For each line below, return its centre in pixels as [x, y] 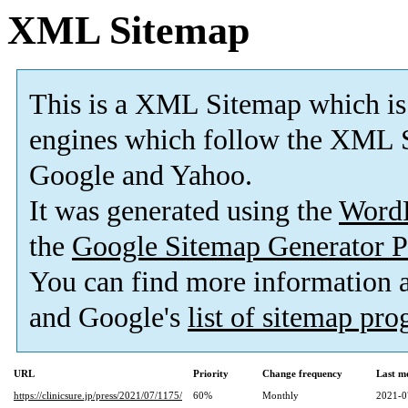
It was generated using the [184, 211]
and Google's [108, 318]
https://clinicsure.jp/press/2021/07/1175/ [98, 396]
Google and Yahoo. [141, 176]
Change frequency [302, 374]
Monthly [280, 396]
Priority [211, 374]
